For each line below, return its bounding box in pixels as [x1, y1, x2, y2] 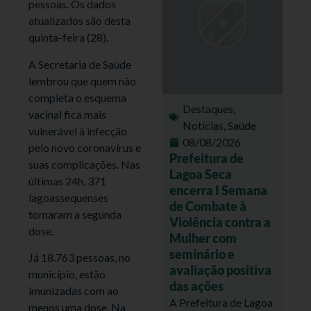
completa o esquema [28, 90, 127, 104]
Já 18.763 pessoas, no [28, 251, 131, 264]
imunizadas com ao [28, 284, 119, 298]
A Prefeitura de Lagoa [169, 295, 273, 309]
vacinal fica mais [28, 107, 107, 121]
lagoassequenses [28, 190, 109, 204]
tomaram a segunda [28, 207, 122, 221]
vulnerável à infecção [28, 124, 128, 137]
